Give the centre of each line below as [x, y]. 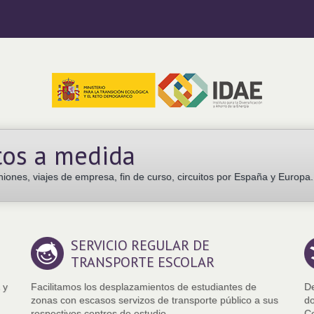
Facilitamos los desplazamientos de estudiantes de [144, 287]
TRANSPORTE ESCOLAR [143, 262]
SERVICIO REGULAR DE [140, 246]
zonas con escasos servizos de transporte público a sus [155, 300]
